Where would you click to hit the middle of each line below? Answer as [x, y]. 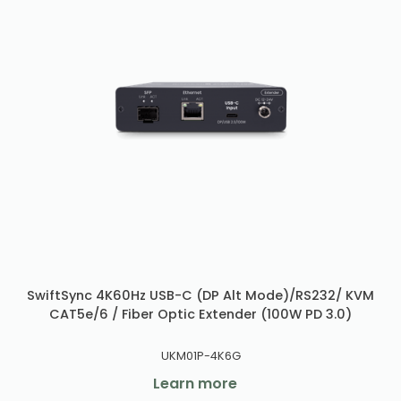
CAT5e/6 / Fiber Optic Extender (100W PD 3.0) [200, 314]
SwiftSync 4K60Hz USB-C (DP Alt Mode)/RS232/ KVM [200, 295]
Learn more [195, 383]
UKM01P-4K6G [200, 355]
